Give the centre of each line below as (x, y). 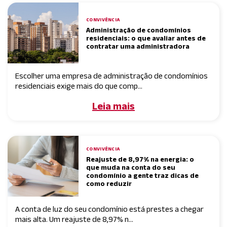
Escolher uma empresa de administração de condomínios (111, 75)
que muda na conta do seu (131, 167)
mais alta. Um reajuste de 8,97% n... (74, 219)
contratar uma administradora (138, 46)
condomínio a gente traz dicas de (142, 175)
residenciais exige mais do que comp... (79, 86)
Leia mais (113, 106)
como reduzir (109, 183)
